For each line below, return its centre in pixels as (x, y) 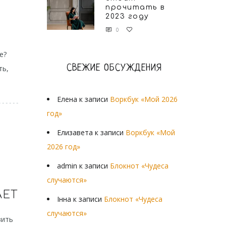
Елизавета (75, 132)
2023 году (127, 16)
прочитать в (135, 7)
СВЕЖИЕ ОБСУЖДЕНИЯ (114, 68)
